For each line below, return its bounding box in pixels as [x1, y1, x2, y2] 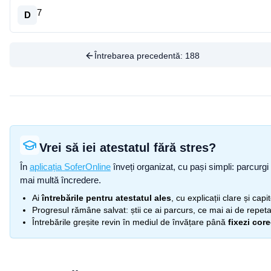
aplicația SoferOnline [30, 162, 111, 172]
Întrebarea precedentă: [94, 51, 185, 60]
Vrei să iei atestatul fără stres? [39, 141, 216, 154]
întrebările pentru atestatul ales [42, 193, 171, 203]
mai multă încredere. [20, 175, 101, 185]
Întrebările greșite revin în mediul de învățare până [32, 217, 226, 227]
